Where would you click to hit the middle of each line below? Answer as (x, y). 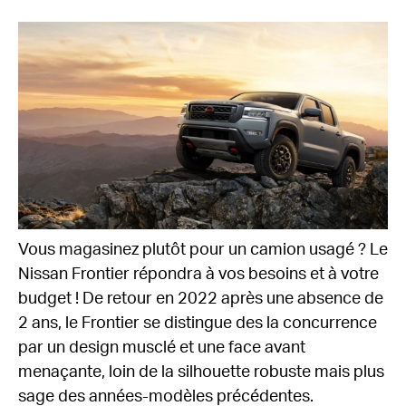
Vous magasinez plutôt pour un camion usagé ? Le (203, 250)
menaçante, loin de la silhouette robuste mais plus (201, 372)
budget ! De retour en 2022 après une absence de (201, 299)
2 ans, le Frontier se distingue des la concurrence (198, 324)
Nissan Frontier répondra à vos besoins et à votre (198, 275)
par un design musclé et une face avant (162, 348)
